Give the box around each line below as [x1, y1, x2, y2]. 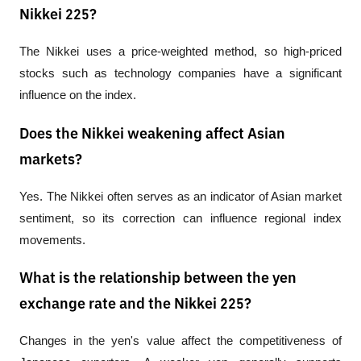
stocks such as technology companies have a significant [19, 66, 342, 80]
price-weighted [131, 44, 209, 58]
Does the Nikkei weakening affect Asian [19, 127, 285, 142]
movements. [19, 233, 85, 247]
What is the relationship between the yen [19, 272, 297, 287]
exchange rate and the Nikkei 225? [19, 297, 251, 313]
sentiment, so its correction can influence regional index [19, 211, 342, 225]
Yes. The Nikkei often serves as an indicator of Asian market [19, 189, 342, 203]
